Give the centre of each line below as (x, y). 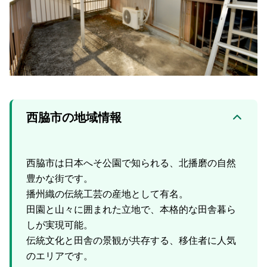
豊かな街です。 (60, 178)
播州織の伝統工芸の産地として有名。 (107, 194)
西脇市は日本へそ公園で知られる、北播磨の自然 (131, 163)
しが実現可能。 (60, 225)
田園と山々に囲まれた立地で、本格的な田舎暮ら (131, 209)
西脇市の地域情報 (74, 117)
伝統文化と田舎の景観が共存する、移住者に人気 (131, 240)
